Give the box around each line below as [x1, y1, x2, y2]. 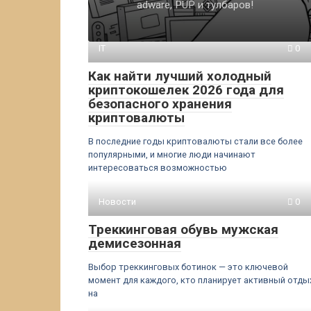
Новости [99, 196, 136, 207]
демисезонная [88, 235, 181, 251]
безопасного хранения [88, 96, 232, 112]
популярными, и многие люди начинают [88, 149, 255, 160]
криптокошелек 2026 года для [88, 82, 284, 98]
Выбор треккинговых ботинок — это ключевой [88, 262, 288, 272]
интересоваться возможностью [88, 162, 227, 173]
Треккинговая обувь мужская [88, 221, 278, 237]
